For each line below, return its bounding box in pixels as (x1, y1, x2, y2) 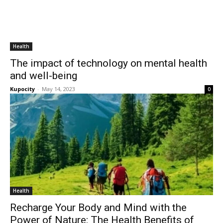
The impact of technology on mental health (10, 57, 207, 69)
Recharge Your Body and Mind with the (10, 202, 187, 214)
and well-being (10, 70, 77, 82)
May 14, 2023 (42, 85, 75, 93)
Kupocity (10, 85, 35, 93)
